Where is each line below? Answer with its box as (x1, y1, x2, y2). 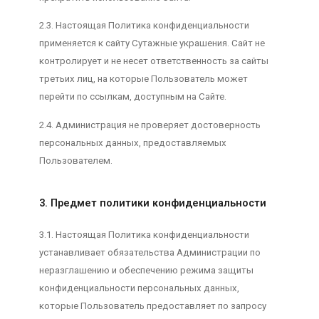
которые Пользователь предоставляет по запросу (38, 300, 266, 312)
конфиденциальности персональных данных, (38, 283, 239, 294)
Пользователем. (38, 155, 113, 166)
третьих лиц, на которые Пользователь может (38, 73, 248, 85)
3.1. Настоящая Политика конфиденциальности (38, 229, 249, 241)
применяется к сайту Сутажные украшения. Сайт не (38, 38, 265, 49)
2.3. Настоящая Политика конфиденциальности (38, 20, 249, 31)
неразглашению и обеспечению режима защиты (38, 265, 253, 276)
